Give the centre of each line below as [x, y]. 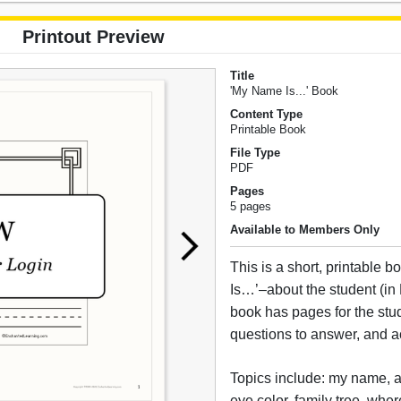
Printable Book [269, 130]
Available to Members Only [305, 230]
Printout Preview [93, 37]
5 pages [251, 207]
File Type [256, 153]
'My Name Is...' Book [285, 91]
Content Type [267, 115]
